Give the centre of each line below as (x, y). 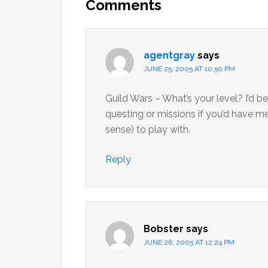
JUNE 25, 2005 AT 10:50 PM (189, 69)
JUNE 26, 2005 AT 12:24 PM (189, 242)
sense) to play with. (148, 130)
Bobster (164, 229)
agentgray (169, 55)
